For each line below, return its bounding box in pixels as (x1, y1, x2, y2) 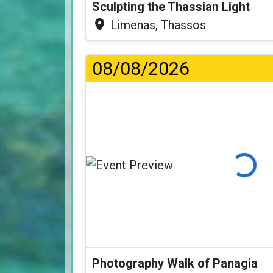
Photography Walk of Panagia (92, 256, 261, 271)
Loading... (203, 157, 255, 176)
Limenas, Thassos (107, 17, 206, 32)
